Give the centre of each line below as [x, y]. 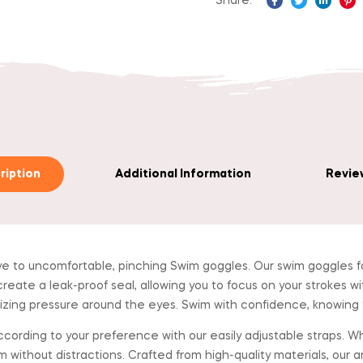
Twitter [318, 14]
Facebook [302, 14]
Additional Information [183, 174]
